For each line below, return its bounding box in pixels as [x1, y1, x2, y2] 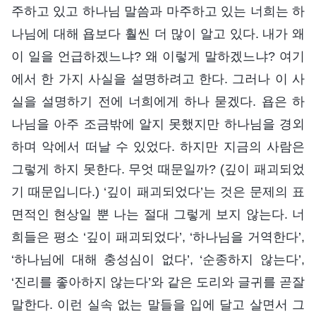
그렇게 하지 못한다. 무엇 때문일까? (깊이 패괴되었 [11, 162, 305, 176]
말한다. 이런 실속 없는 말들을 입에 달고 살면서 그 [11, 297, 305, 312]
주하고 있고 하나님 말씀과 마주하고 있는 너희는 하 [11, 4, 305, 18]
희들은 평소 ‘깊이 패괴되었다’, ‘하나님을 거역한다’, [11, 229, 305, 244]
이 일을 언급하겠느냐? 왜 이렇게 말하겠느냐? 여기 [11, 49, 305, 63]
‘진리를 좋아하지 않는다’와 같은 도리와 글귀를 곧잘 [11, 274, 305, 289]
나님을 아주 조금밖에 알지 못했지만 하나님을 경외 [11, 116, 305, 131]
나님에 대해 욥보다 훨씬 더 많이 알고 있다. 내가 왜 [11, 26, 305, 41]
